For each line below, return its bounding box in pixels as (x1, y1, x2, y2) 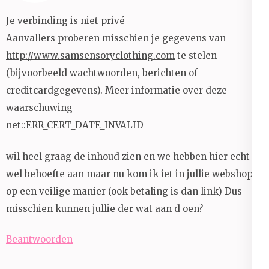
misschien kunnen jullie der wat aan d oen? (6, 202, 203, 214)
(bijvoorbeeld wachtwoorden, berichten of (6, 67, 198, 79)
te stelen (175, 50, 217, 62)
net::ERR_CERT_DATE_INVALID (6, 119, 144, 131)
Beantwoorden (6, 234, 73, 246)
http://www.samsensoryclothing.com (6, 50, 175, 62)
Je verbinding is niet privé (6, 15, 125, 27)
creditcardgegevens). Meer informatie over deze (6, 85, 227, 97)
